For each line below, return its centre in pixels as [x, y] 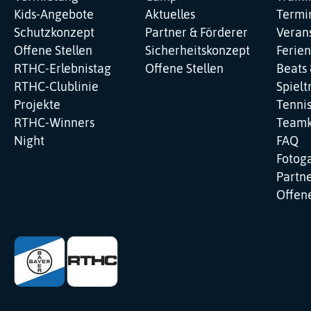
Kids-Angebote [54, 14]
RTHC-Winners [54, 123]
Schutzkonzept [54, 32]
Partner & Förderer [196, 32]
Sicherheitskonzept [197, 50]
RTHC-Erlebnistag [62, 68]
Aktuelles [170, 14]
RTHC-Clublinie [56, 86]
